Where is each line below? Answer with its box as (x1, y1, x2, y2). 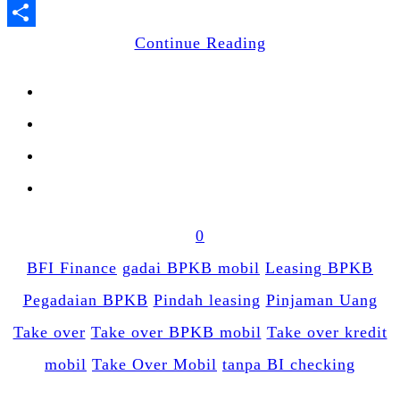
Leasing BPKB (265, 258, 373, 277)
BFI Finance (27, 258, 117, 277)
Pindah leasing (153, 290, 261, 309)
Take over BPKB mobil (90, 322, 262, 341)
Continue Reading (134, 33, 266, 52)
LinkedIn (200, 3, 266, 21)
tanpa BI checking (222, 354, 355, 373)
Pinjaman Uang (265, 290, 378, 309)
